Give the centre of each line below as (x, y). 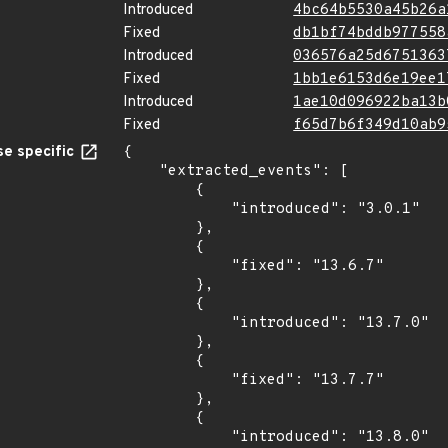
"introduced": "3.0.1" (177, 209)
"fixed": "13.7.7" (177, 380)
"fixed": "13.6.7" (177, 266)
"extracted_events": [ (141, 171)
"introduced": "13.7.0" (177, 323)
